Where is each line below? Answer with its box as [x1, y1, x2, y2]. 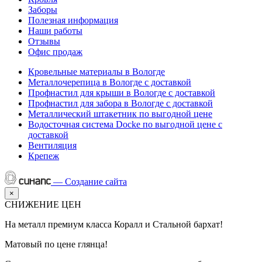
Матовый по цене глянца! [5, 239, 108, 249]
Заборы [28, 4, 57, 15]
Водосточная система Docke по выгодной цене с [28, 119, 222, 129]
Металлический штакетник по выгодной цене [28, 108, 212, 119]
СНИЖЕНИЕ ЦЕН [5, 199, 81, 209]
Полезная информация [28, 15, 118, 25]
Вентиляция [28, 140, 77, 150]
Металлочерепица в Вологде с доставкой [28, 77, 191, 87]
